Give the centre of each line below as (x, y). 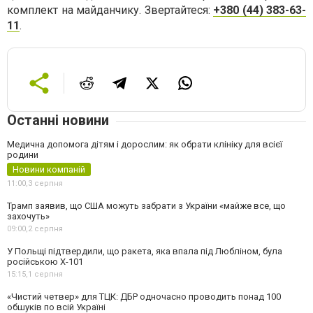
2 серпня (45, 229)
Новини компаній (49, 169)
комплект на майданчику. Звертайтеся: (110, 10)
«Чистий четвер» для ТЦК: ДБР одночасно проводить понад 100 (144, 297)
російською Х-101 (45, 262)
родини (23, 155)
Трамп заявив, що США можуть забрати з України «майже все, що (146, 206)
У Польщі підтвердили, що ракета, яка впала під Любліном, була (145, 251)
